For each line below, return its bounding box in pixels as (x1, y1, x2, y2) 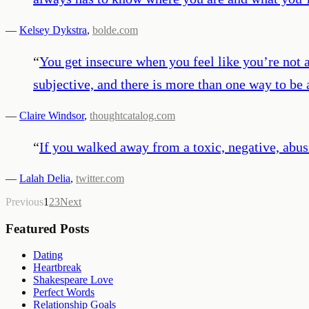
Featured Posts (6, 221, 89, 236)
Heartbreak (33, 261, 81, 274)
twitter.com (76, 172, 124, 184)
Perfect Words (33, 286, 94, 299)
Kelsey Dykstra (19, 23, 87, 36)
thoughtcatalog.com (90, 109, 175, 121)
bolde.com (92, 23, 138, 36)
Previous (6, 195, 43, 208)
